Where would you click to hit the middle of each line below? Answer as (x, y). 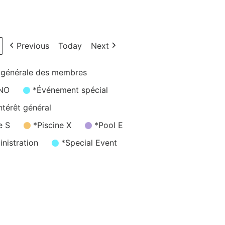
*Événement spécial (70, 90)
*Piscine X (52, 125)
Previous (33, 46)
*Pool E (109, 125)
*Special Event (89, 143)
